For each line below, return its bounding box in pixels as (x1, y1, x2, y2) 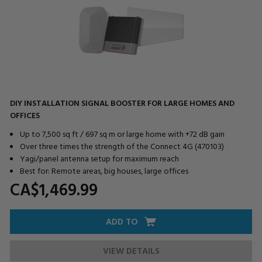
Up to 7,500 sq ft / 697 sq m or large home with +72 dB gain (19, 127, 225, 140)
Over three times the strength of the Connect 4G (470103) (19, 139, 224, 152)
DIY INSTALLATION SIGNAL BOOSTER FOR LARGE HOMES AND (10, 96, 235, 109)
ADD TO (106, 214, 138, 228)
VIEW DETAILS (102, 243, 160, 257)
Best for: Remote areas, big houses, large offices (19, 164, 188, 177)
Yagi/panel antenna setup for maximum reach (19, 151, 179, 164)
